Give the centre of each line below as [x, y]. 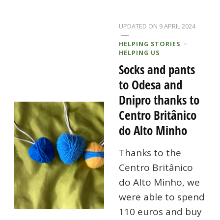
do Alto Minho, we [160, 182]
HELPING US [139, 53]
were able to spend [162, 197]
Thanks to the [150, 153]
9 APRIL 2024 [178, 26]
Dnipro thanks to [159, 100]
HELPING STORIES [150, 44]
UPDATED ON [139, 26]
